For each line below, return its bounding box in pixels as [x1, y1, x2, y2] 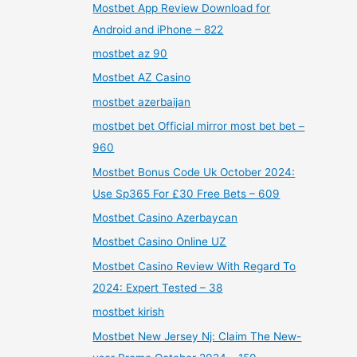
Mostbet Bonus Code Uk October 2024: [92, 165, 296, 178]
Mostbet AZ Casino [92, 71, 191, 84]
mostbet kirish [92, 305, 165, 319]
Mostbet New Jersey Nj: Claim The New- [92, 329, 302, 343]
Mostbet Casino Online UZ [92, 235, 227, 249]
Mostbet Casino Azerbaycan [92, 210, 238, 224]
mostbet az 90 [92, 46, 168, 60]
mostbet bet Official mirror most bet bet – [92, 120, 305, 133]
